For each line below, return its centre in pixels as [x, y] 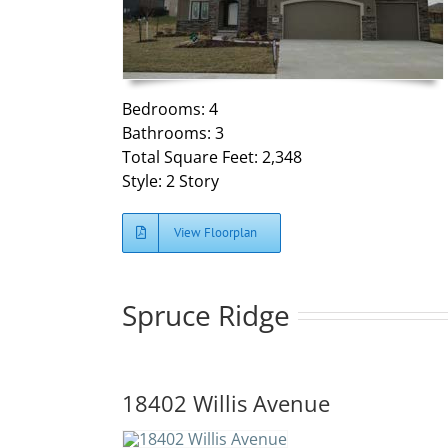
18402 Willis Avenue [226, 402]
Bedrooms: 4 [170, 108]
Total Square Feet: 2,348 [212, 156]
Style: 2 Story [170, 180]
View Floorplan [215, 232]
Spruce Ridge [206, 314]
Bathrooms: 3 [173, 132]
